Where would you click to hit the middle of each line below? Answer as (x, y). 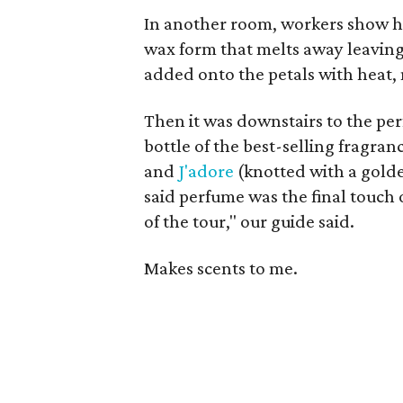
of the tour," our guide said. (250, 221)
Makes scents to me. (221, 268)
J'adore (208, 171)
